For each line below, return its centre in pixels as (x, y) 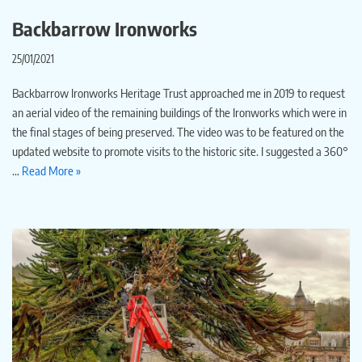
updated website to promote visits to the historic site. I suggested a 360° (180, 152)
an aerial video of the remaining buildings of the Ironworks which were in (179, 113)
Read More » (51, 171)
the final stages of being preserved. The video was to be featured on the (178, 132)
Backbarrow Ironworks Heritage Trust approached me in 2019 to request (179, 93)
